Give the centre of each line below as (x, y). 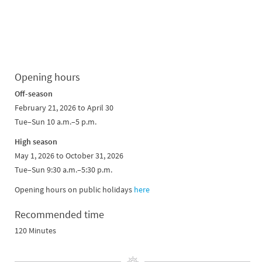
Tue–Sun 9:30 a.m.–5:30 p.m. (63, 170)
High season (36, 142)
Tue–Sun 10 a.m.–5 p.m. (56, 122)
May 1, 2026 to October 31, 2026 (69, 156)
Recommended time (59, 215)
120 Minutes (35, 231)
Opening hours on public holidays (74, 190)
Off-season (34, 94)
